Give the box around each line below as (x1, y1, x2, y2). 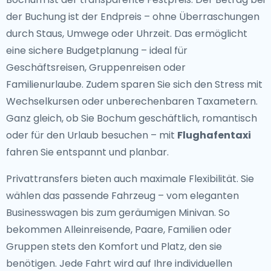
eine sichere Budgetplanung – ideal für (6, 44, 188, 57)
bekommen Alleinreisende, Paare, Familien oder (6, 223, 232, 237)
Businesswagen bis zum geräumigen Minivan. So (6, 206, 230, 220)
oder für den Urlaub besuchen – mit (6, 128, 177, 142)
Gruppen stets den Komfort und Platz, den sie (6, 240, 222, 253)
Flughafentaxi (177, 128, 251, 142)
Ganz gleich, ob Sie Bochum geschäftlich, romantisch (6, 111, 257, 125)
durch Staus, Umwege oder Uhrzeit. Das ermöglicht (6, 27, 247, 41)
